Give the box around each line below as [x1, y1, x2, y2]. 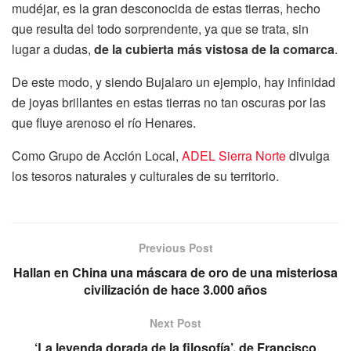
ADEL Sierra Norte [182, 146, 286, 165]
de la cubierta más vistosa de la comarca [94, 39, 335, 58]
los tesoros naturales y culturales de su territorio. [12, 166, 279, 185]
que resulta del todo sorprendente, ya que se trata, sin [12, 19, 309, 38]
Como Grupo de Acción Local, [12, 146, 182, 165]
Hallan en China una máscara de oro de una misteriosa [13, 262, 338, 281]
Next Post [150, 314, 201, 331]
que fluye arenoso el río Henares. [12, 113, 196, 132]
